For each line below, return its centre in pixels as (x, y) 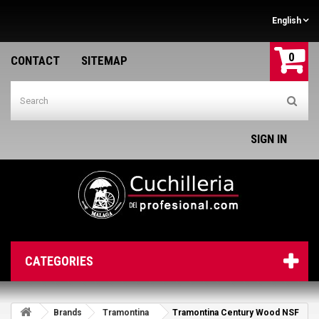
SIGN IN (269, 139)
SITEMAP (104, 61)
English (287, 21)
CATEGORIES (59, 261)
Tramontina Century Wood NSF (236, 313)
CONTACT (35, 61)
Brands (68, 313)
